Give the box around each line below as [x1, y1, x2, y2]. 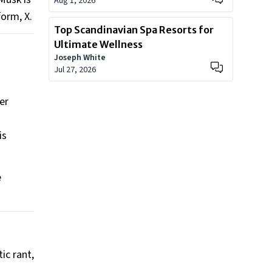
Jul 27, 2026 [54, 64, 96, 76]
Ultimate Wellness [54, 38, 143, 50]
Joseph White [54, 52, 106, 64]
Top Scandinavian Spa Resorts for [54, 24, 214, 36]
